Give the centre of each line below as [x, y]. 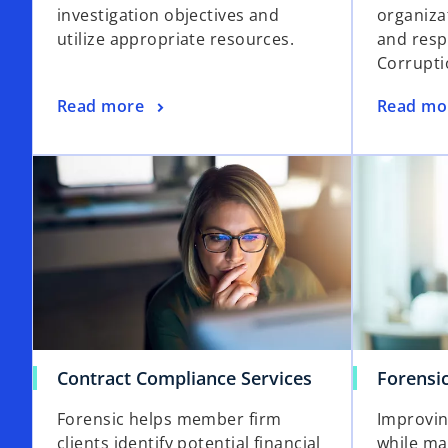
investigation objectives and [168, 15]
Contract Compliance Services [184, 378]
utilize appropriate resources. [176, 39]
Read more [100, 106]
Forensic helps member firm [169, 419]
